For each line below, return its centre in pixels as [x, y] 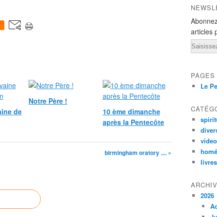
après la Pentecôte [133, 122]
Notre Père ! [48, 101]
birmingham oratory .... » [138, 153]
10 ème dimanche [131, 111]
